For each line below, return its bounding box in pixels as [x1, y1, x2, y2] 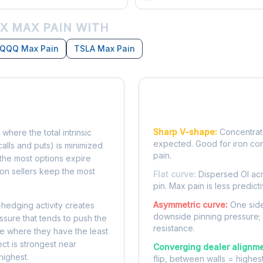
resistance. [153, 223, 195, 233]
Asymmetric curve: [153, 200, 228, 210]
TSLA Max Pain [74, 43, 135, 53]
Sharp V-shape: [153, 127, 217, 137]
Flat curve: [153, 169, 196, 179]
